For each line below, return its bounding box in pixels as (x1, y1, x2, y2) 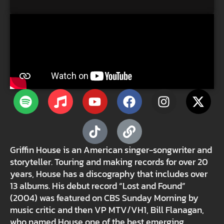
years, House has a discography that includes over (10, 167, 207, 180)
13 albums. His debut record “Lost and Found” (10, 179, 185, 192)
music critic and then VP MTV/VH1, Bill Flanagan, (10, 203, 204, 216)
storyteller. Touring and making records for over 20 (10, 155, 208, 168)
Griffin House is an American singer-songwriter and (10, 143, 212, 156)
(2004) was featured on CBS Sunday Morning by (10, 191, 198, 204)
